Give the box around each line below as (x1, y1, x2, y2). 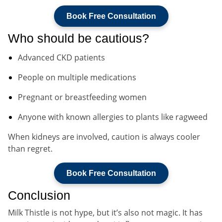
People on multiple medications (18, 71, 136, 83)
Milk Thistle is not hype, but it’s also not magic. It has (8, 207, 203, 218)
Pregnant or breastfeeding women (18, 91, 147, 103)
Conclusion (8, 188, 70, 202)
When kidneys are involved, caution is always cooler (8, 131, 200, 142)
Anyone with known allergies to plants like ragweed (18, 111, 208, 122)
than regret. (8, 143, 53, 154)
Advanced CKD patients (18, 52, 105, 63)
